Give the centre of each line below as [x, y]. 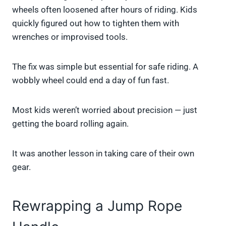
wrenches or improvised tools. [70, 37]
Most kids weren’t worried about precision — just [105, 110]
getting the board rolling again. [70, 124]
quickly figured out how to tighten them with [96, 23]
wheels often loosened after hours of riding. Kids [105, 10]
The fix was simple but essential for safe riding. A [105, 67]
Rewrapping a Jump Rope [97, 206]
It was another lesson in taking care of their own [103, 154]
